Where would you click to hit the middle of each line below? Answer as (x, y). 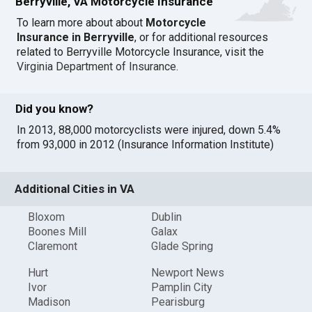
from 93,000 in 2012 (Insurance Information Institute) (146, 145)
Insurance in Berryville (76, 37)
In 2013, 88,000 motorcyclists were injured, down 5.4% (149, 130)
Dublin (166, 217)
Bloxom (47, 217)
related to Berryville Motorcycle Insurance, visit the (141, 52)
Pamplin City (181, 287)
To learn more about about (81, 22)
